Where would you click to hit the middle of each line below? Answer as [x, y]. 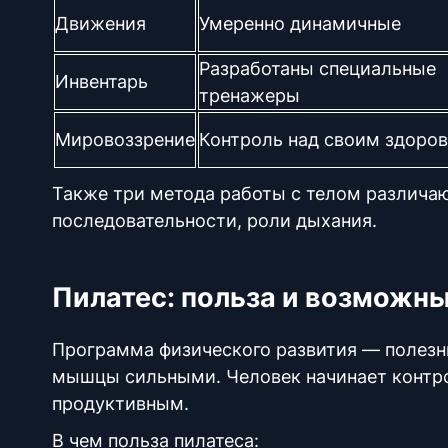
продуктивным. [123, 403]
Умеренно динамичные [302, 23]
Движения [100, 23]
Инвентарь [101, 81]
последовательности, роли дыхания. [217, 220]
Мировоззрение [125, 139]
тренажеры [249, 95]
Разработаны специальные [317, 68]
